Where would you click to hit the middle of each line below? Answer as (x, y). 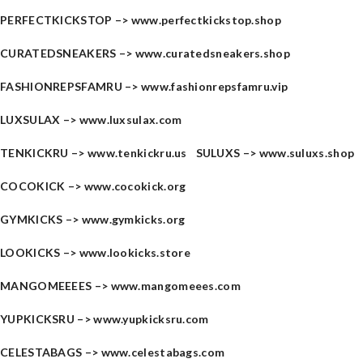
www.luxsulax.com (130, 120)
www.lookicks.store (135, 252)
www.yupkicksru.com (151, 319)
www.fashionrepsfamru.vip (215, 86)
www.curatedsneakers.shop (212, 53)
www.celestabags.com (163, 352)
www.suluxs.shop (307, 153)
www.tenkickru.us (137, 153)
